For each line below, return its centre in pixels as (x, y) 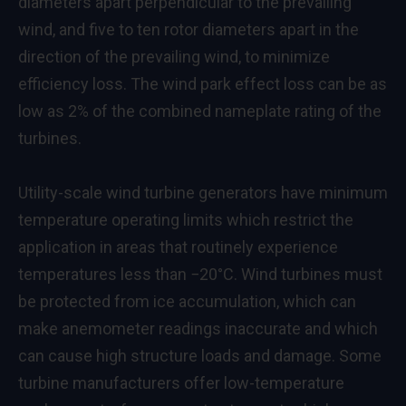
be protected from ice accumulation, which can (187, 301)
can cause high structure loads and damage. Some (200, 355)
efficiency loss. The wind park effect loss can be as (203, 83)
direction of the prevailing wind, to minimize (174, 56)
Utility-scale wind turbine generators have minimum (203, 192)
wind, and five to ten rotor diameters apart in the (188, 29)
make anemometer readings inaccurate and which (198, 328)
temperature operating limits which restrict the (186, 219)
